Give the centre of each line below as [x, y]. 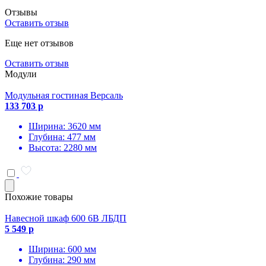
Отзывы [21, 12]
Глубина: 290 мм [62, 259]
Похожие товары [39, 197]
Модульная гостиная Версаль [64, 95]
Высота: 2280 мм [63, 147]
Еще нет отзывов [39, 43]
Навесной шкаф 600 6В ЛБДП [66, 218]
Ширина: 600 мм [62, 249]
